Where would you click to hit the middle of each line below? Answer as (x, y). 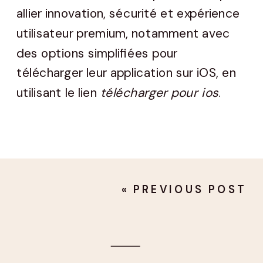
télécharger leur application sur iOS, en (126, 73)
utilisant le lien (58, 93)
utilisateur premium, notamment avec (124, 34)
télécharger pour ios (159, 93)
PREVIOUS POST (190, 189)
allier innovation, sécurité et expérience (128, 14)
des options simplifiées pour (97, 53)
